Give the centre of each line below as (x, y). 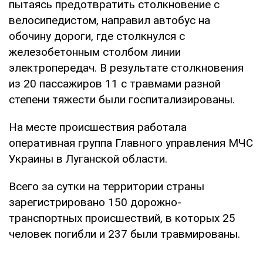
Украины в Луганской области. (88, 159)
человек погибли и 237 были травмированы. (124, 234)
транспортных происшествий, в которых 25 (122, 218)
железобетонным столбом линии (95, 52)
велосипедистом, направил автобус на (109, 20)
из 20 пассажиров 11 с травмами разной (115, 83)
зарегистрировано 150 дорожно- (95, 202)
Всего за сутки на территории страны (107, 186)
